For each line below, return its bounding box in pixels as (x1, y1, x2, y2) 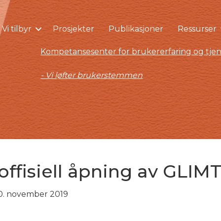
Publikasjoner (108, 24, 163, 34)
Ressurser (177, 24, 217, 34)
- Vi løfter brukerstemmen (40, 71, 143, 80)
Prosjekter (52, 24, 94, 34)
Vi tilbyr (1, 24, 32, 34)
